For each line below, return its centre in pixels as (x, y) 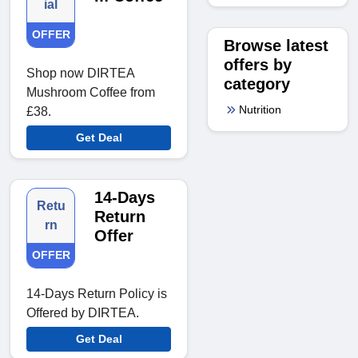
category (257, 84)
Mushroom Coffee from (91, 93)
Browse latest (276, 45)
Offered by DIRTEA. (83, 313)
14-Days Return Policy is (97, 294)
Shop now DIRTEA (80, 74)
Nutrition (260, 109)
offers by (258, 64)
